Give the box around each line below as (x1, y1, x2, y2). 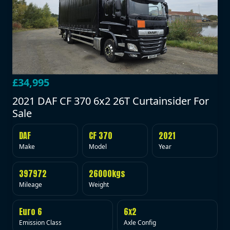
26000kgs (89, 167, 125, 180)
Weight (89, 180, 109, 189)
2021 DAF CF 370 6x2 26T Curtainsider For (12, 93, 209, 108)
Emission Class (19, 218, 62, 227)
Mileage (19, 180, 42, 189)
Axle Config (124, 218, 156, 227)
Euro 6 (19, 205, 42, 218)
